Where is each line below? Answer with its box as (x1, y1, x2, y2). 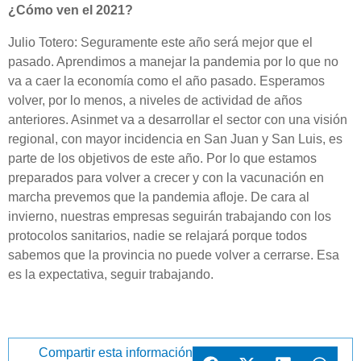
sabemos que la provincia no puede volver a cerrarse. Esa (8, 248, 339, 262)
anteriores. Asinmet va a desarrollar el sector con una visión (8, 113, 347, 127)
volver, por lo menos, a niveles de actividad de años (8, 93, 302, 107)
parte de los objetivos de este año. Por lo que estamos (8, 151, 317, 165)
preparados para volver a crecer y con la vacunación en (8, 171, 324, 185)
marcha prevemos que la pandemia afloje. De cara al (8, 190, 309, 204)
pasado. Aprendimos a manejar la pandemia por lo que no (8, 55, 338, 68)
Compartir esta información (39, 346, 193, 359)
